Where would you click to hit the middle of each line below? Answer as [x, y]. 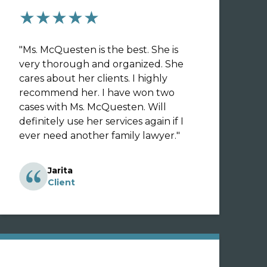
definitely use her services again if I [101, 121]
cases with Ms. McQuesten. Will [93, 107]
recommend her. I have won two [97, 93]
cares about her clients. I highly [93, 78]
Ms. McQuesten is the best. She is [100, 50]
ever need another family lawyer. [98, 136]
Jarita [60, 170]
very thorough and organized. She [101, 64]
